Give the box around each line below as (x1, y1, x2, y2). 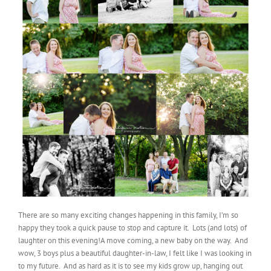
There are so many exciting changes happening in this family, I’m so (18, 209, 238, 220)
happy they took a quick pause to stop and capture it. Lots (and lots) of (18, 222, 247, 233)
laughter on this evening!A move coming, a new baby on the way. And (18, 235, 248, 246)
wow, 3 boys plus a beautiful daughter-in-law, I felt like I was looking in (18, 247, 252, 258)
